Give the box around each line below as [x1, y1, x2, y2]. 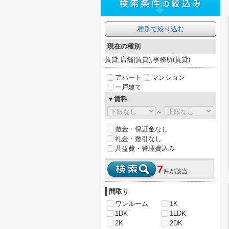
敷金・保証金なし [115, 125, 168, 133]
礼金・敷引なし [115, 135, 162, 143]
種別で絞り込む [137, 25, 184, 33]
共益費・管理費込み [115, 145, 175, 152]
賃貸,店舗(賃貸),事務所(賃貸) [105, 56, 190, 63]
